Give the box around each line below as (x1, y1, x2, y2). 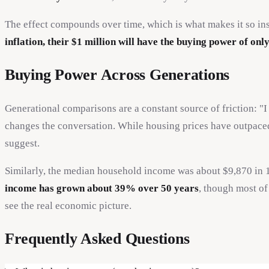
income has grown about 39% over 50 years (5, 182, 199, 194)
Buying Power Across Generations (5, 65, 230, 83)
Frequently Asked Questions (5, 230, 190, 248)
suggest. (5, 137, 40, 149)
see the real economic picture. (5, 199, 131, 211)
